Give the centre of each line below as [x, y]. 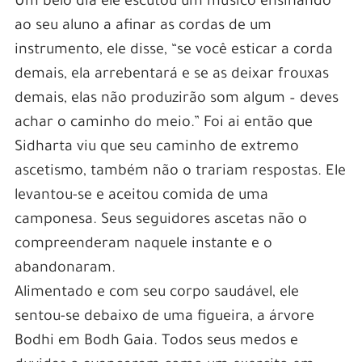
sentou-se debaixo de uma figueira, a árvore [164, 318]
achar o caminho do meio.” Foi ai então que [163, 124]
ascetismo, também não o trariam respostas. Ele [180, 173]
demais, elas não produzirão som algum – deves [176, 100]
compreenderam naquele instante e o [143, 245]
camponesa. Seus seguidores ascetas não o [160, 221]
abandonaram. [65, 269]
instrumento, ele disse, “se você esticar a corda [173, 51]
